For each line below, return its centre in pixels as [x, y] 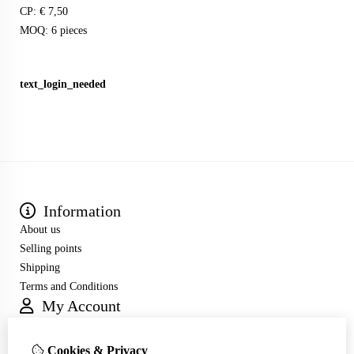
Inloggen [40, 325]
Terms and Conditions [69, 287]
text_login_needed [63, 85]
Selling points [51, 249]
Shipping [40, 268]
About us [40, 230]
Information [80, 211]
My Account [79, 306]
